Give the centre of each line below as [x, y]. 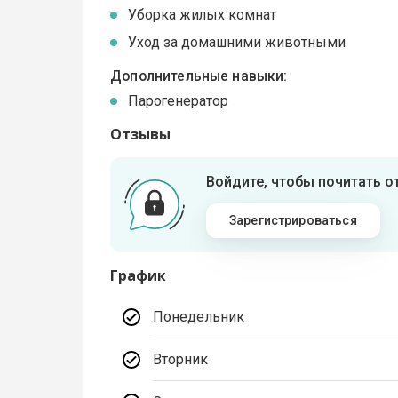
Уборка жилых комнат [203, 15]
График [139, 275]
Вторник [181, 359]
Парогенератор [179, 100]
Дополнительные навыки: [199, 76]
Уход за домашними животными [237, 43]
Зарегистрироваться [293, 220]
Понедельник [199, 316]
